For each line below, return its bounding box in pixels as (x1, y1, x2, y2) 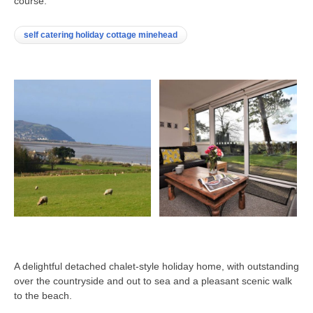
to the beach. (14, 289, 72, 301)
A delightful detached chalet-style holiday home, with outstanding (14, 260, 299, 272)
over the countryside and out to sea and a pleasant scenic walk (14, 275, 292, 286)
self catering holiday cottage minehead (24, 30, 177, 41)
